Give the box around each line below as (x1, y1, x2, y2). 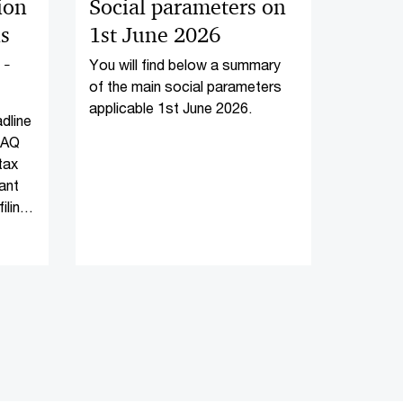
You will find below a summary (88, 56, 281, 73)
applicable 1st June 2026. (88, 99, 252, 116)
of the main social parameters (88, 77, 282, 94)
